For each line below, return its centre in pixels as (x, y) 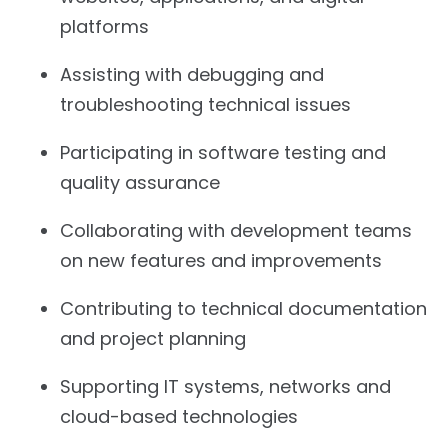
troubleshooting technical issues (205, 104)
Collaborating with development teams (236, 230)
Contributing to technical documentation (243, 308)
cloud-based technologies (179, 416)
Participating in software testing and (223, 152)
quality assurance (140, 182)
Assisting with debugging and (192, 74)
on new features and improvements (221, 260)
